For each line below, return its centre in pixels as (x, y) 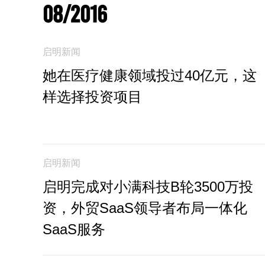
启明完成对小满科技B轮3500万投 (148, 186)
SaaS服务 (74, 229)
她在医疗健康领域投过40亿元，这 (150, 75)
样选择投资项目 (92, 96)
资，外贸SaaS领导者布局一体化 (145, 208)
